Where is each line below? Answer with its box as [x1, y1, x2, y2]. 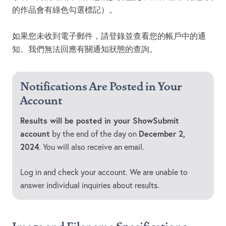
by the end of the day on [50, 129, 139, 139]
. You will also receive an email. [39, 142, 144, 152]
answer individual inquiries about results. [20, 180, 159, 191]
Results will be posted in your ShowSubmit [20, 115, 179, 126]
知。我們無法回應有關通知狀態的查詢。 [12, 44, 157, 54]
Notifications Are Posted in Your [20, 80, 182, 94]
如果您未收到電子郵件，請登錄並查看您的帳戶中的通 [12, 31, 206, 41]
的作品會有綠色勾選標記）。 [12, 5, 117, 15]
